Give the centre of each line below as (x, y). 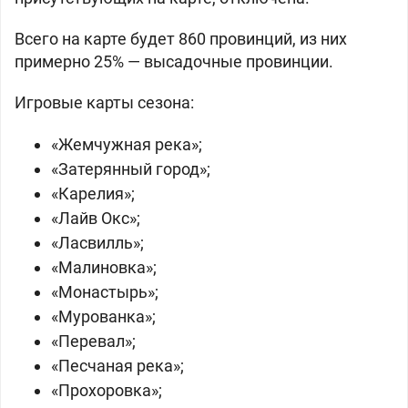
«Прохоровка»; (107, 390)
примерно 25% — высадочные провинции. (174, 61)
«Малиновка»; (104, 267)
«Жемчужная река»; (127, 144)
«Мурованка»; (103, 316)
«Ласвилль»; (97, 243)
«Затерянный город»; (131, 169)
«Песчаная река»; (117, 366)
